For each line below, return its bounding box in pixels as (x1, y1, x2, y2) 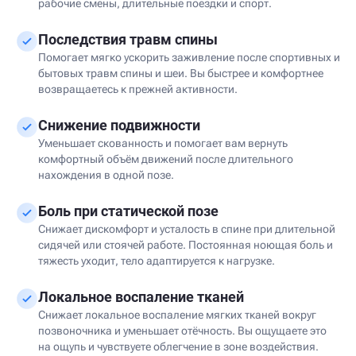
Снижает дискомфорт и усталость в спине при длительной (38, 222, 335, 235)
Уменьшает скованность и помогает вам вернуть (38, 137, 288, 149)
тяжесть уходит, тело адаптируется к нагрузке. (38, 254, 275, 267)
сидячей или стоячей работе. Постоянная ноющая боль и (38, 238, 333, 251)
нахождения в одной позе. (38, 168, 174, 181)
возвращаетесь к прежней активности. (38, 83, 238, 95)
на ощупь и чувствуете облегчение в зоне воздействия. (38, 340, 319, 353)
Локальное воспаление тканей (38, 288, 244, 305)
